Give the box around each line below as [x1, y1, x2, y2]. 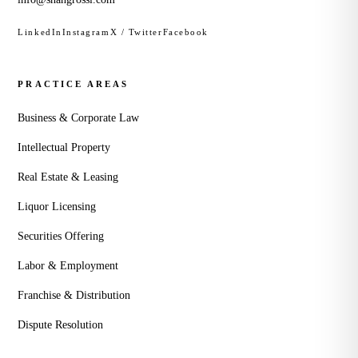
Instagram [62, 27, 110, 37]
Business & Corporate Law [18, 112, 140, 124]
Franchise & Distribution [18, 289, 131, 301]
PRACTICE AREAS [18, 79, 129, 89]
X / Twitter [109, 27, 163, 37]
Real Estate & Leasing [18, 171, 119, 183]
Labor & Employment [18, 260, 119, 272]
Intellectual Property [18, 141, 111, 153]
